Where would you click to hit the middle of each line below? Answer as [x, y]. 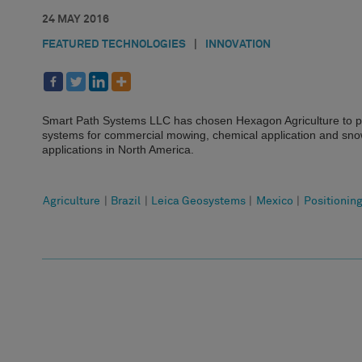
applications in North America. [118, 149]
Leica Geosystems [198, 201]
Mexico [274, 201]
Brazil [126, 201]
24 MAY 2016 [76, 19]
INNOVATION [238, 44]
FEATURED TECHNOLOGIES [114, 44]
